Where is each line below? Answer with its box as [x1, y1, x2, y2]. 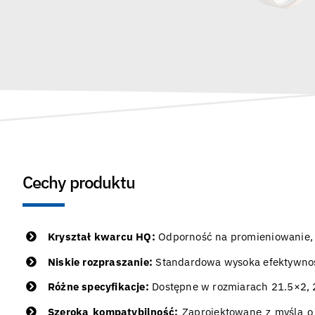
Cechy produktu [22, 171, 135, 193]
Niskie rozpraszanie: [47, 255, 153, 269]
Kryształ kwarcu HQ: [47, 230, 155, 243]
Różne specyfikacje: [47, 280, 149, 293]
